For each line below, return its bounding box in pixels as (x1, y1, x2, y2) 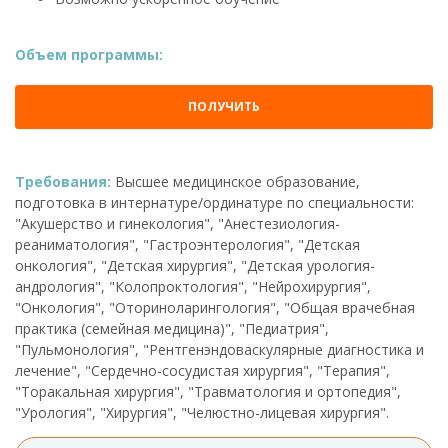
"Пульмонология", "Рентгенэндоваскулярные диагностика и (15, 339, 424, 359)
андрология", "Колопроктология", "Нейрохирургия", (15, 276, 371, 296)
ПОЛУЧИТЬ (188, 97, 260, 115)
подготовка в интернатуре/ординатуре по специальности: (15, 192, 414, 212)
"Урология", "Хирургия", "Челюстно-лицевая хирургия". (15, 402, 389, 422)
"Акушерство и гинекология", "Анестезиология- (15, 213, 340, 233)
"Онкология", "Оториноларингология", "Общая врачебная (15, 297, 415, 317)
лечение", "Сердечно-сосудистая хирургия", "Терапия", (15, 360, 390, 380)
